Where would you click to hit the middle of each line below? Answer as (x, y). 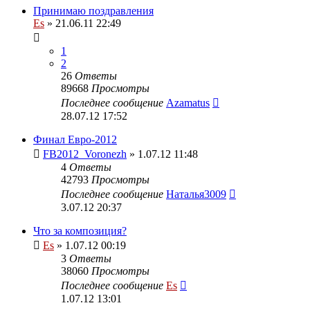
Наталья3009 (196, 194)
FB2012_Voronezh (85, 154)
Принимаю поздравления (93, 10)
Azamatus (188, 102)
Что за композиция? (80, 230)
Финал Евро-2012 (75, 139)
